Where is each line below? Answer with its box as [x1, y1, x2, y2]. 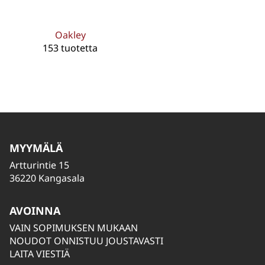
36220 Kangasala [9, 172, 85, 185]
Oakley [54, 28, 86, 41]
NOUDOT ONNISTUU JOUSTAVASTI [9, 234, 163, 247]
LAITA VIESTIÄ [9, 247, 70, 260]
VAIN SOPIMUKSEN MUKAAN [9, 221, 138, 234]
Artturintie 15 [9, 159, 69, 172]
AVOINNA [9, 203, 60, 218]
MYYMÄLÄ [9, 141, 63, 155]
